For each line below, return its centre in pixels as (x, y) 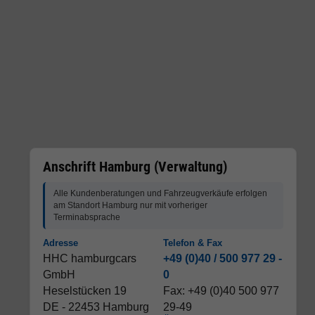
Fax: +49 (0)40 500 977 (221, 291)
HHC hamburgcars (90, 258)
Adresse (60, 243)
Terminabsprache (87, 217)
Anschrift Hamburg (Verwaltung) (135, 167)
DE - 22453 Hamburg (96, 307)
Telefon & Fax (193, 243)
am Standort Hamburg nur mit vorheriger (130, 205)
